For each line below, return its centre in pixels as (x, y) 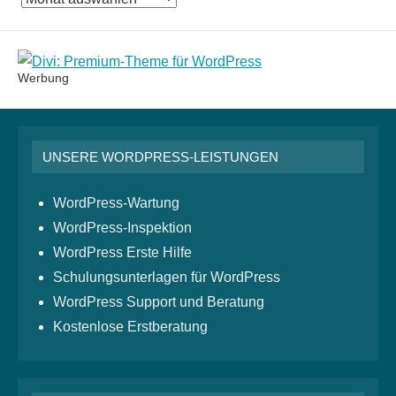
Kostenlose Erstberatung (130, 327)
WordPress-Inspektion (122, 228)
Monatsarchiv (62, 23)
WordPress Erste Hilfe (122, 253)
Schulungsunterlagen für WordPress (167, 278)
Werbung (43, 78)
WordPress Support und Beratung (159, 302)
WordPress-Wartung (116, 203)
